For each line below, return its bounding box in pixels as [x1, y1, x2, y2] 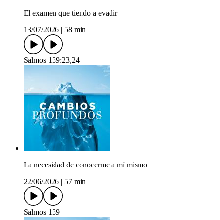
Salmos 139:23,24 [24, 56, 80, 65]
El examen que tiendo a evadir [24, 9, 117, 18]
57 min [64, 177, 86, 186]
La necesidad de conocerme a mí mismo [24, 161, 147, 169]
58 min [64, 26, 86, 34]
